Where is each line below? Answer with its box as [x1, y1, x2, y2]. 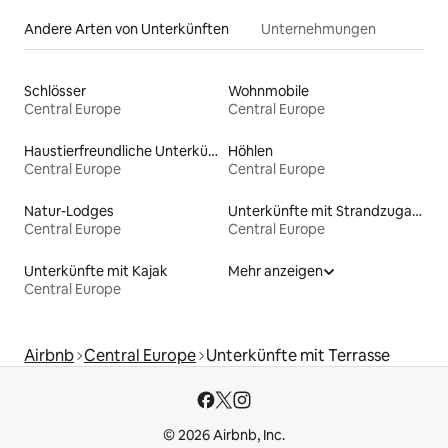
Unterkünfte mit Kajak [24, 261, 168, 280]
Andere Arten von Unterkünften [24, 19, 229, 38]
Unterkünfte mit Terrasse [206, 344, 390, 366]
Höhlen [228, 141, 273, 160]
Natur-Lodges [24, 201, 114, 220]
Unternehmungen [261, 19, 376, 38]
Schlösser [24, 81, 86, 100]
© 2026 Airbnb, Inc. [163, 426, 285, 444]
